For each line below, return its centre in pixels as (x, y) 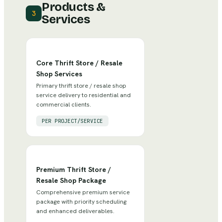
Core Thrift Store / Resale (79, 63)
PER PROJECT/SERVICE (72, 121)
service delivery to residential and (83, 95)
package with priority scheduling (81, 202)
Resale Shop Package (71, 181)
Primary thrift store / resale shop (81, 85)
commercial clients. (64, 104)
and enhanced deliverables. (75, 211)
